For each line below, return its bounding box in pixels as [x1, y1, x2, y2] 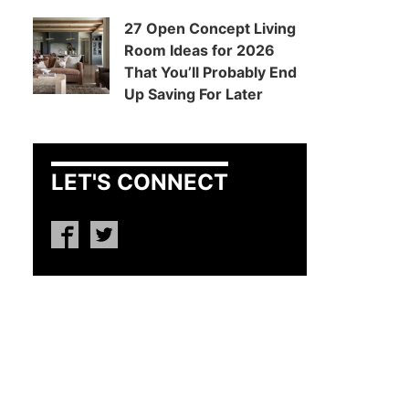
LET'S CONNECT [51, 169, 228, 195]
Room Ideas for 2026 [124, 41, 275, 59]
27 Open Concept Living [124, 19, 296, 37]
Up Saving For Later [124, 85, 263, 103]
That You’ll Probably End [124, 63, 297, 81]
